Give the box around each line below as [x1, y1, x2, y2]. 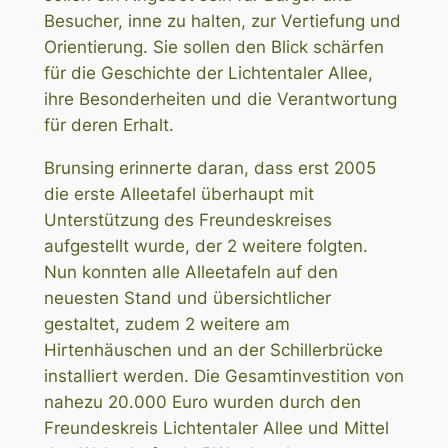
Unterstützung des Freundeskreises [43, 209, 332, 230]
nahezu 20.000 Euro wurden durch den [43, 391, 361, 412]
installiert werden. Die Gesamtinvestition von [43, 365, 404, 386]
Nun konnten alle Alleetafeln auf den [43, 261, 338, 282]
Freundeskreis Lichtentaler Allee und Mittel [43, 417, 389, 438]
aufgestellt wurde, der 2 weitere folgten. [43, 235, 368, 256]
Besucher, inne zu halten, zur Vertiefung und [43, 10, 401, 31]
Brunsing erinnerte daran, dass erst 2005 [43, 157, 376, 178]
